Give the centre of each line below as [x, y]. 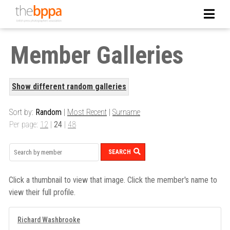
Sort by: [22, 112]
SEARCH [119, 152]
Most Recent [87, 112]
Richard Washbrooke [49, 219]
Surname [126, 112]
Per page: [25, 125]
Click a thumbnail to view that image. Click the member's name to [113, 180]
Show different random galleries [69, 87]
